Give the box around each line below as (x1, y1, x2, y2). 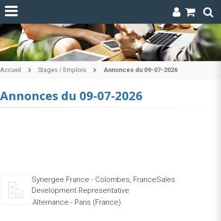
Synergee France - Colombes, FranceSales (32, 175, 175, 184)
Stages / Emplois (38, 66, 87, 74)
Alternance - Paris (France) (33, 197, 121, 207)
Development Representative (32, 185, 129, 195)
